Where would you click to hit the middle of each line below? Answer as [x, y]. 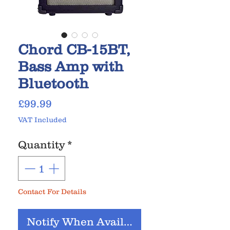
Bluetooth [53, 83]
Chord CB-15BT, [74, 50]
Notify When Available [87, 221]
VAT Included [42, 120]
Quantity [42, 145]
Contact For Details [52, 191]
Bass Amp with [71, 66]
